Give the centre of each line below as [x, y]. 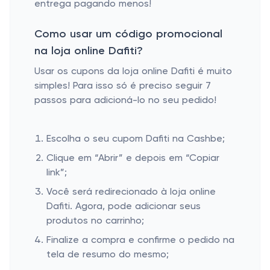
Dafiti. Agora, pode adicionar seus [124, 207]
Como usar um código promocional [128, 34]
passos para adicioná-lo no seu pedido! [125, 101]
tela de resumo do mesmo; [108, 255]
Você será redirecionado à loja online [131, 192]
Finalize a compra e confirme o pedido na [140, 240]
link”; [57, 173]
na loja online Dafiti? [89, 51]
